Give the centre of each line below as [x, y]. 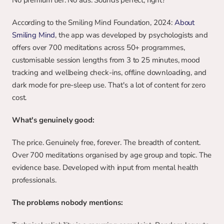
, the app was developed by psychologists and [131, 35]
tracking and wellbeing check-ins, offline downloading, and [109, 72]
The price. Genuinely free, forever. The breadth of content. [106, 142]
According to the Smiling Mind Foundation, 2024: [93, 22]
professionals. [34, 180]
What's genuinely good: [53, 120]
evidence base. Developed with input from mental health [105, 167]
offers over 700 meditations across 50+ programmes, [98, 47]
